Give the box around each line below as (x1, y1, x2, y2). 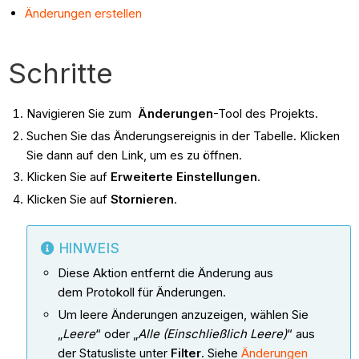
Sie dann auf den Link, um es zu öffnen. (26, 147, 245, 163)
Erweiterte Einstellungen (110, 169, 257, 185)
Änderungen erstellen (25, 5, 143, 21)
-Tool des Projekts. (212, 105, 318, 121)
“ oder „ (95, 325, 138, 341)
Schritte (8, 55, 114, 90)
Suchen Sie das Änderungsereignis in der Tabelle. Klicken (26, 127, 340, 143)
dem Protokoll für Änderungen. (57, 284, 226, 301)
